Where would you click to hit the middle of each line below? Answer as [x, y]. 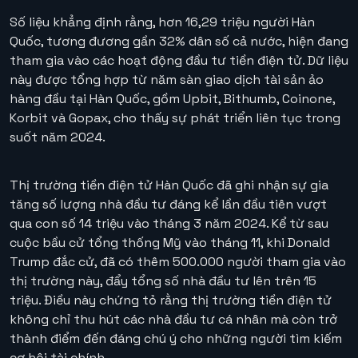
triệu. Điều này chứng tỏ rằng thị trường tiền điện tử [171, 300]
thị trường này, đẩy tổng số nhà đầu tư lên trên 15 [163, 281]
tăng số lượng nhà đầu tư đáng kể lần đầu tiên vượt [168, 205]
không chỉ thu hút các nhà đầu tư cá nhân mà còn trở [173, 320]
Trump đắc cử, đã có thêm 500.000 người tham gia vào [178, 262]
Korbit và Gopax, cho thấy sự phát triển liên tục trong [175, 118]
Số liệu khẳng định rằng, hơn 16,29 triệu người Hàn [162, 22]
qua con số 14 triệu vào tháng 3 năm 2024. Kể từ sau [169, 224]
